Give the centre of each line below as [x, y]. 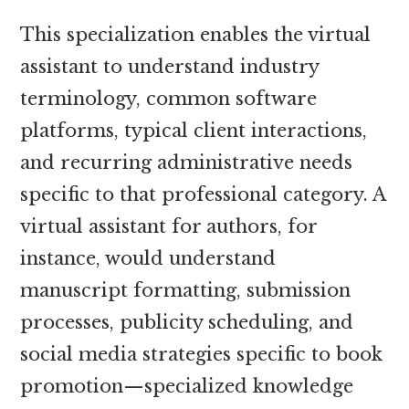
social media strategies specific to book [202, 354]
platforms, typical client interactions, [194, 130]
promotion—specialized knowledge [187, 386]
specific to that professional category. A [203, 194]
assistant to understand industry [170, 66]
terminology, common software [169, 98]
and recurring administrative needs [187, 162]
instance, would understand [148, 258]
